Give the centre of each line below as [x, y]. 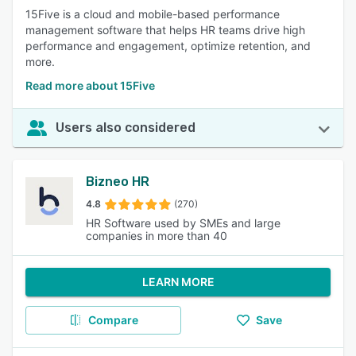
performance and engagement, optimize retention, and [168, 46]
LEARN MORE [178, 282]
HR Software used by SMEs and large [183, 223]
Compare [113, 320]
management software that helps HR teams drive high [165, 30]
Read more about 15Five [90, 85]
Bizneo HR [118, 182]
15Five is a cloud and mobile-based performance [153, 14]
